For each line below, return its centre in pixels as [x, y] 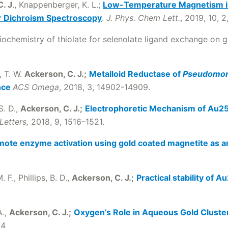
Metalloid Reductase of [136, 74]
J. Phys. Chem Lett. [143, 18]
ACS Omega [36, 87]
